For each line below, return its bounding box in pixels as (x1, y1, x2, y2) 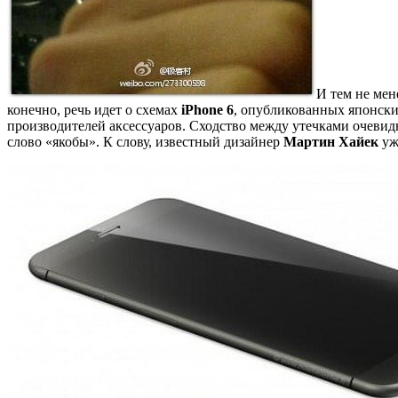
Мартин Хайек (283, 133, 378, 149)
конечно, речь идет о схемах (7, 101, 181, 117)
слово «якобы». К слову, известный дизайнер (7, 133, 283, 149)
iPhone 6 (181, 101, 234, 117)
